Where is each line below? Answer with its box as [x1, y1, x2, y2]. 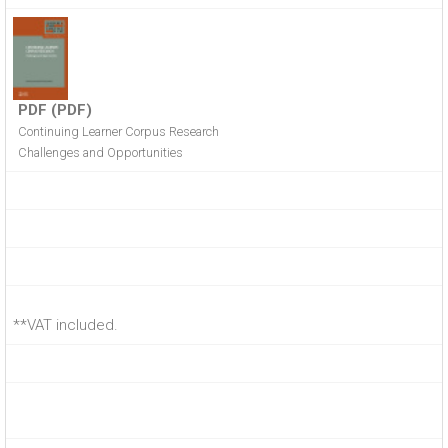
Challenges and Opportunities [18, 144, 183, 160]
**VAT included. [13, 316, 118, 334]
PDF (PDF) [18, 100, 92, 119]
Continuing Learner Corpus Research [18, 123, 219, 139]
